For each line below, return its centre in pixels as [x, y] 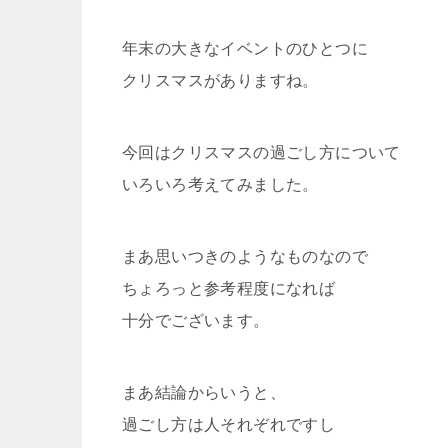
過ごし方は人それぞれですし [229, 425]
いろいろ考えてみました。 [220, 185]
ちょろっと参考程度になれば [229, 289]
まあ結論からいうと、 [204, 393]
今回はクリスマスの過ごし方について [261, 153]
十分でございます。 [196, 321]
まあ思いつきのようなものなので [245, 257]
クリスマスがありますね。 [220, 81]
